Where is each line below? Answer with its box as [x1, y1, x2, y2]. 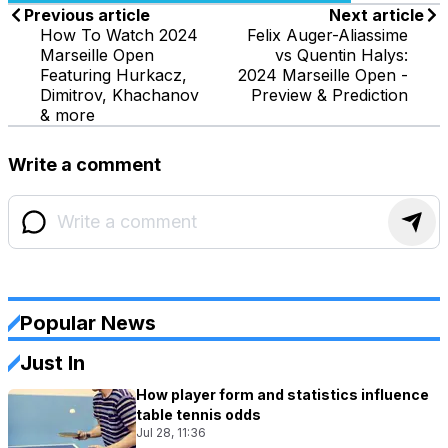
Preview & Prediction [251, 84, 408, 105]
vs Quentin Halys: [275, 44, 408, 65]
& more [40, 104, 95, 125]
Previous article [24, 4, 150, 25]
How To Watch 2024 [40, 24, 198, 45]
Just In [20, 350, 85, 375]
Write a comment [8, 153, 161, 175]
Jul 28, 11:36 [136, 424, 206, 440]
